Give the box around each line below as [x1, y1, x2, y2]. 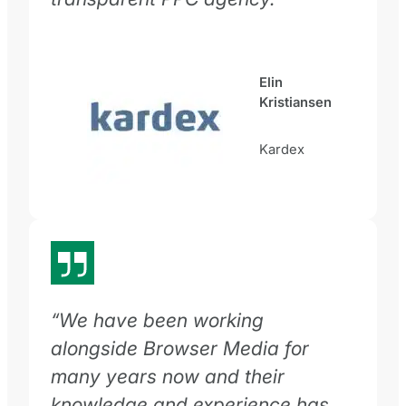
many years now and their [51, 363, 285, 388]
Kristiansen [259, 94, 332, 111]
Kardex [259, 140, 304, 158]
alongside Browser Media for [51, 335, 309, 360]
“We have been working [51, 307, 264, 332]
